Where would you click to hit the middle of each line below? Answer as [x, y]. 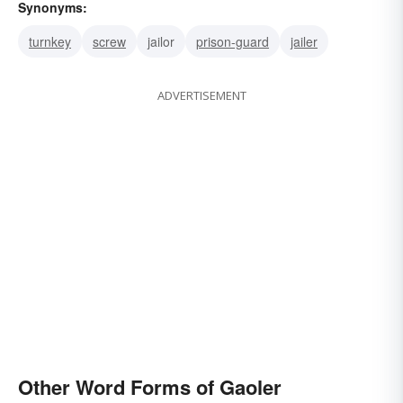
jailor [161, 42]
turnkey [50, 42]
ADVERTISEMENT [201, 96]
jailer [304, 42]
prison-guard [233, 42]
